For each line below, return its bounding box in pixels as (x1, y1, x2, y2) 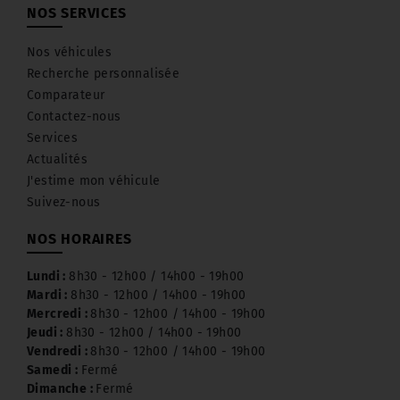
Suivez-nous (27, 194, 101, 210)
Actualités (27, 151, 87, 167)
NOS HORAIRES (27, 229, 132, 247)
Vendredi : (27, 343, 91, 359)
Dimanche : (27, 380, 96, 396)
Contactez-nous (27, 108, 121, 124)
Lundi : (27, 268, 70, 284)
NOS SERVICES (27, 4, 127, 21)
